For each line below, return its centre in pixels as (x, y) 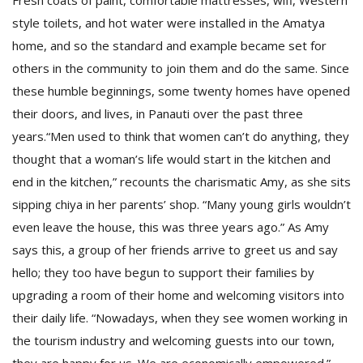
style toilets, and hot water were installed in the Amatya (169, 23)
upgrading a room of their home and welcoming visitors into (178, 295)
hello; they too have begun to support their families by (163, 272)
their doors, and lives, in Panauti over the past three (158, 113)
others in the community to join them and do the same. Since (181, 68)
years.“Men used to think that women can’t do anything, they (181, 136)
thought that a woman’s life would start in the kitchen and (171, 159)
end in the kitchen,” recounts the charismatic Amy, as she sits (181, 181)
